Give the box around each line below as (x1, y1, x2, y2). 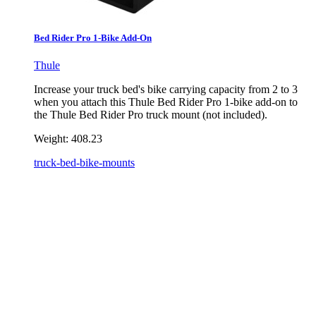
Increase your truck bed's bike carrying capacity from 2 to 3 (34, 83, 298, 96)
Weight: (34, 133, 68, 145)
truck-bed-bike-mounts (34, 157, 135, 169)
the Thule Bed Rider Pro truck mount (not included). (34, 109, 267, 121)
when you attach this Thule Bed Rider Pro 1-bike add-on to (34, 96, 298, 109)
